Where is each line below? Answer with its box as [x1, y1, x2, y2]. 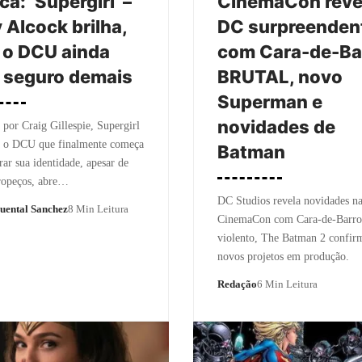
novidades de [217, 116, 335, 137]
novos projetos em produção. [217, 250, 349, 263]
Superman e [217, 90, 322, 112]
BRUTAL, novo [217, 65, 343, 87]
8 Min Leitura [67, 202, 128, 215]
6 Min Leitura [257, 277, 318, 290]
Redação [217, 277, 257, 290]
